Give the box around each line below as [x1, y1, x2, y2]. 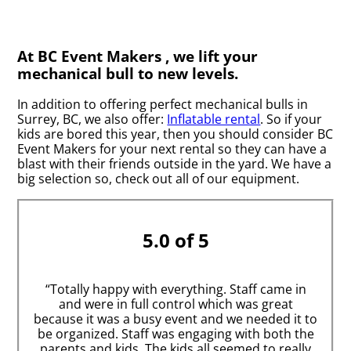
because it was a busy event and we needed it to [34, 309, 317, 327]
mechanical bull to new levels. [17, 63, 239, 84]
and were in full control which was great [58, 295, 293, 313]
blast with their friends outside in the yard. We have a [17, 154, 332, 172]
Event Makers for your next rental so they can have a [17, 139, 327, 157]
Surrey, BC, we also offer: [17, 110, 168, 128]
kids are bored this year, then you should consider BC [17, 125, 334, 143]
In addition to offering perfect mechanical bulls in [17, 95, 309, 113]
